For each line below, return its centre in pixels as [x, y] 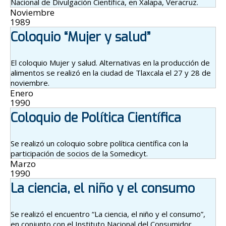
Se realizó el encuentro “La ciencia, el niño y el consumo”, [108, 214]
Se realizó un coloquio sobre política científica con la [99, 144]
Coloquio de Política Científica [96, 118]
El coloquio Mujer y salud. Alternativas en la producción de [110, 63]
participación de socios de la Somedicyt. [79, 154]
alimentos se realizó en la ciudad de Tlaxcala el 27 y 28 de [111, 73]
